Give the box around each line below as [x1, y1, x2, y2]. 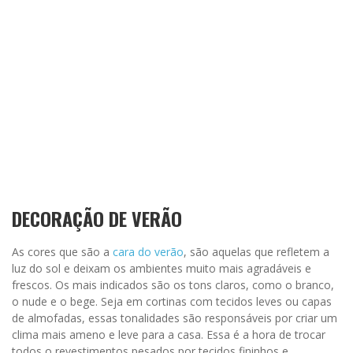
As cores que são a [12, 244, 113, 260]
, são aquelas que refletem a [184, 244, 329, 260]
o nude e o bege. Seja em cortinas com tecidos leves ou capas [12, 294, 332, 310]
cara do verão [113, 244, 184, 260]
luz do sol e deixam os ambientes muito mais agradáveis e [12, 261, 311, 277]
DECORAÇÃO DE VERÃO [12, 204, 182, 233]
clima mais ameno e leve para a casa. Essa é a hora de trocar [12, 327, 325, 343]
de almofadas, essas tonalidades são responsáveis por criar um [12, 310, 337, 326]
